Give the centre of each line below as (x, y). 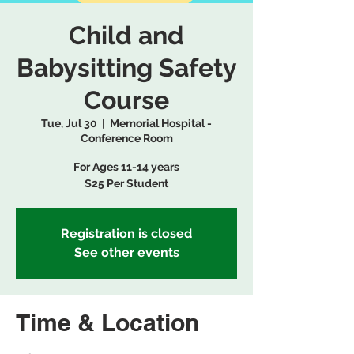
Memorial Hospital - (161, 123)
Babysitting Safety (126, 68)
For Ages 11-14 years (126, 167)
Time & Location (107, 322)
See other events (126, 252)
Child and (126, 35)
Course (126, 100)
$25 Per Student (126, 183)
